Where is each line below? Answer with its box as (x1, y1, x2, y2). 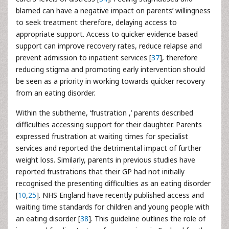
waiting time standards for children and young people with (16, 202, 210, 212)
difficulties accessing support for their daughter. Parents (16, 120, 202, 129)
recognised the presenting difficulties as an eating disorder (16, 178, 211, 188)
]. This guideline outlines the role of (88, 214, 205, 223)
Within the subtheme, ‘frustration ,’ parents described (16, 108, 193, 118)
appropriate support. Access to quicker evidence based (16, 29, 198, 39)
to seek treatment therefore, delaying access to (16, 17, 177, 27)
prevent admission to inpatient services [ (16, 53, 151, 62)
